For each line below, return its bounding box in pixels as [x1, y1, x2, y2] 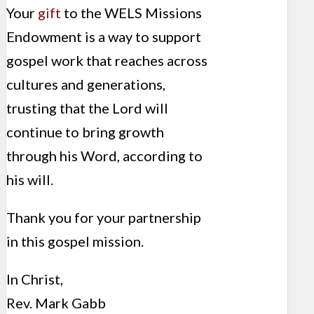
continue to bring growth [6, 123, 164, 141]
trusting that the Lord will [6, 100, 168, 117]
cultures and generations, [6, 76, 165, 93]
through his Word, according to [6, 147, 203, 165]
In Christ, [6, 271, 63, 288]
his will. [6, 171, 53, 189]
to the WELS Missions [61, 4, 202, 22]
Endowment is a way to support [6, 28, 201, 46]
